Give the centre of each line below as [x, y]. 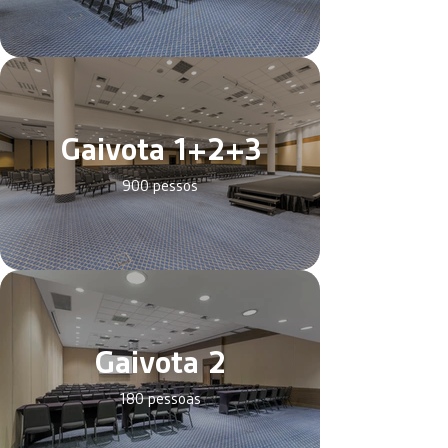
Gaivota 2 [160, 362]
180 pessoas [160, 399]
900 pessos [160, 186]
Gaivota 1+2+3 [160, 149]
